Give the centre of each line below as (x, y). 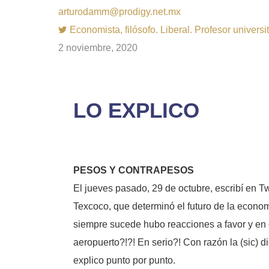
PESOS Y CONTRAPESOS (134, 170)
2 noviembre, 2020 (98, 48)
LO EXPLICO (136, 110)
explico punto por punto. (124, 260)
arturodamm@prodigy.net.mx (119, 12)
